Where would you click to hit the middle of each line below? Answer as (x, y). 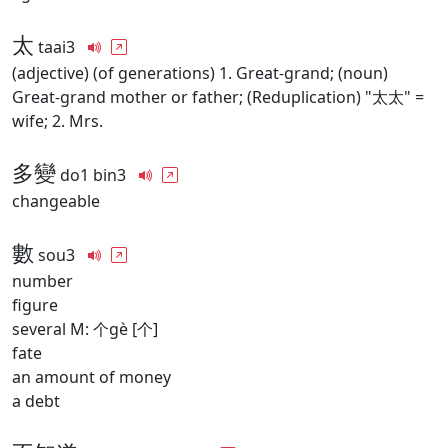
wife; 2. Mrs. (57, 121)
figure (35, 305)
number (42, 281)
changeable (56, 201)
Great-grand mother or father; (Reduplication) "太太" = (218, 97)
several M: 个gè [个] (85, 329)
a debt (36, 401)
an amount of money (91, 377)
